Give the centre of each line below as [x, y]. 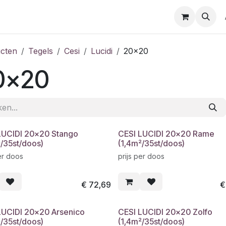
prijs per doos [141, 156]
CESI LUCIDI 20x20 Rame [166, 134]
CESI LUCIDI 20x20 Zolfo [165, 212]
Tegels [41, 51]
